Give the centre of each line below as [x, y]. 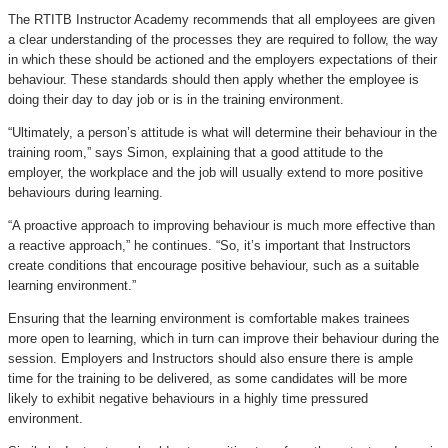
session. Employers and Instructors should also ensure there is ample [210, 359]
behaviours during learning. [85, 193]
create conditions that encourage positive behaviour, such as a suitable [213, 266]
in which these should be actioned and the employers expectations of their [222, 60]
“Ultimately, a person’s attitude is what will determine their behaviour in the [222, 133]
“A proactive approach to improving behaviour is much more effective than [221, 226]
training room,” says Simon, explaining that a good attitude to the [195, 153]
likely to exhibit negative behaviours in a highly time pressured [188, 399]
